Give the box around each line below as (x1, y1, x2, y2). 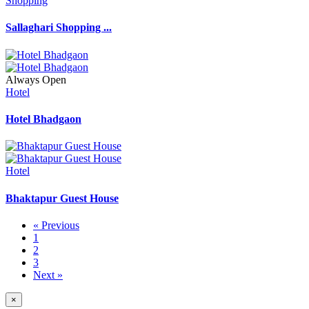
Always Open (6, 73, 66, 86)
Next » (33, 268, 63, 281)
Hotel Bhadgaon (6, 112, 81, 125)
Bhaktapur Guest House (6, 192, 119, 204)
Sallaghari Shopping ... (6, 21, 112, 34)
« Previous (33, 219, 79, 231)
